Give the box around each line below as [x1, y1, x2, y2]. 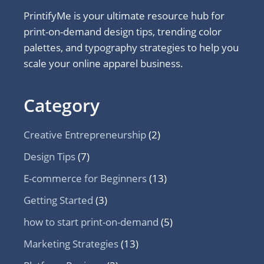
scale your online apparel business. [24, 56, 183, 70]
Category [24, 93, 100, 117]
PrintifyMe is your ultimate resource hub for [24, 8, 225, 22]
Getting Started [24, 193, 93, 207]
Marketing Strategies [24, 236, 118, 250]
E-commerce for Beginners [24, 171, 147, 185]
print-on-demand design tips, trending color [24, 24, 222, 38]
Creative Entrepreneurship [24, 127, 146, 141]
